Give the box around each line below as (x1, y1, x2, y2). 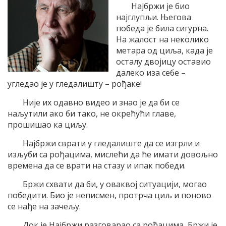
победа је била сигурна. (116, 23, 208, 34)
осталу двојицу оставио (116, 56, 211, 67)
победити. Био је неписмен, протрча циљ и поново (8, 190, 211, 201)
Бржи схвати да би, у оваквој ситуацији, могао (23, 179, 207, 190)
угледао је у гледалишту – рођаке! (8, 78, 142, 89)
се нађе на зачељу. (8, 201, 81, 212)
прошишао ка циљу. (8, 119, 88, 130)
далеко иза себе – (116, 67, 186, 78)
